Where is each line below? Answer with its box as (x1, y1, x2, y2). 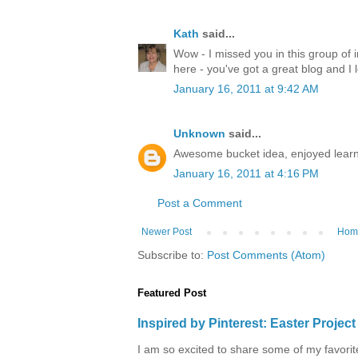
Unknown (173, 127, 225, 141)
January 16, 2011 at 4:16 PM (173, 167, 319, 181)
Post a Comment (157, 197, 242, 210)
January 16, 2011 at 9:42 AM (173, 82, 319, 96)
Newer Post (141, 226, 192, 238)
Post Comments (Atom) (207, 249, 325, 262)
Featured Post (137, 287, 206, 300)
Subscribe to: (137, 249, 207, 262)
